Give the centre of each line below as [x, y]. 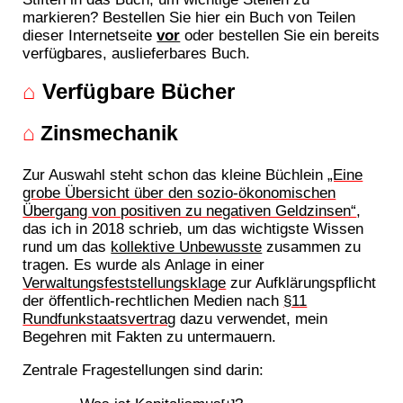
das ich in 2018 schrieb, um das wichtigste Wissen [193, 228]
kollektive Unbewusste [187, 246]
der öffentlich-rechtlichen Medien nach [153, 300]
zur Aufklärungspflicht [301, 282]
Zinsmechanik [107, 134]
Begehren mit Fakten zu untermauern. [150, 336]
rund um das [67, 246]
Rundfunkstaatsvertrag [99, 318]
